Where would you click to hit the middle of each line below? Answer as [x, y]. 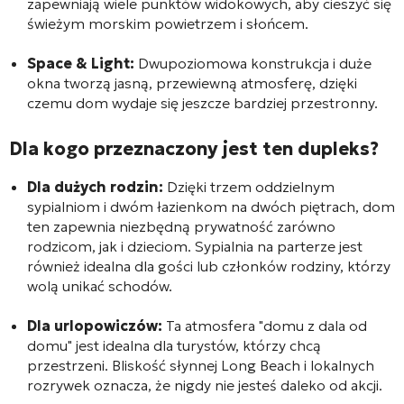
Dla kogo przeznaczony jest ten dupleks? [194, 148]
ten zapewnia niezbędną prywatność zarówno [181, 226]
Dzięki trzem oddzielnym [249, 186]
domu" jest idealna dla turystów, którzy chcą [174, 345]
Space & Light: [81, 63]
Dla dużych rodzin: [95, 186]
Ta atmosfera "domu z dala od [265, 325]
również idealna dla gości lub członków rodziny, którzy [209, 266]
